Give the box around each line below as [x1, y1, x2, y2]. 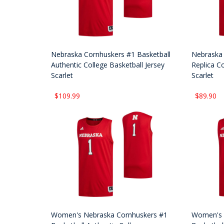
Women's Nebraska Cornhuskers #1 [51, 210, 167, 220]
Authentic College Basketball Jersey [51, 60, 164, 70]
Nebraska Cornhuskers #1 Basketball [51, 49, 170, 59]
